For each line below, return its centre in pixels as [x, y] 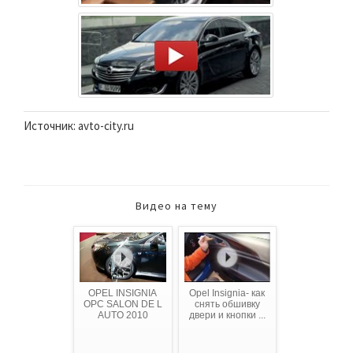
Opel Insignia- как [227, 293]
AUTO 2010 [123, 315]
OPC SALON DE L [123, 304]
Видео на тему [176, 205]
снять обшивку [227, 304]
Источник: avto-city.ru [79, 125]
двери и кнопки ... [227, 315]
